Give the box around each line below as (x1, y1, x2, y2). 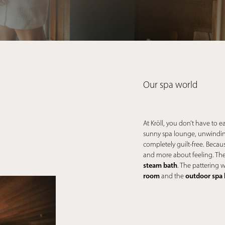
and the (160, 172, 186, 181)
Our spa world (143, 79, 198, 91)
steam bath (143, 161, 178, 170)
